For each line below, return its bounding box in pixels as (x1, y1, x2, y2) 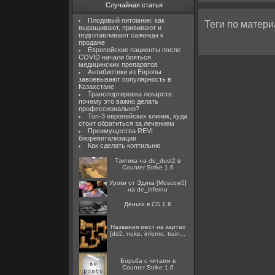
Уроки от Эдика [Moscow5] (109, 179, 187, 186)
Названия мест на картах (110, 223, 185, 230)
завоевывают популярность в (79, 76, 171, 83)
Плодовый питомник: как (87, 17, 165, 24)
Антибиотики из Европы (87, 68, 161, 76)
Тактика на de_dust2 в (115, 157, 180, 164)
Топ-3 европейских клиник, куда (87, 112, 187, 120)
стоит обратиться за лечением (79, 120, 174, 127)
